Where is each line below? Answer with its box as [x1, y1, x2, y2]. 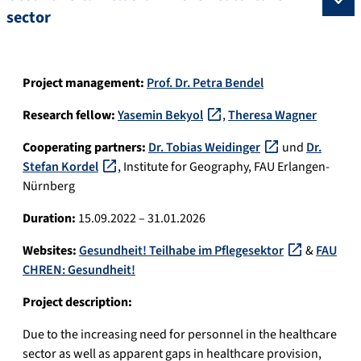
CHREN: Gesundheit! [23, 260, 135, 279]
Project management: [23, 73, 147, 92]
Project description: [23, 293, 135, 311]
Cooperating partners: [23, 138, 146, 156]
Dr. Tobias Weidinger [148, 138, 260, 156]
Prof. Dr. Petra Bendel [147, 73, 263, 92]
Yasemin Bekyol [118, 106, 203, 124]
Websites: [23, 241, 77, 259]
